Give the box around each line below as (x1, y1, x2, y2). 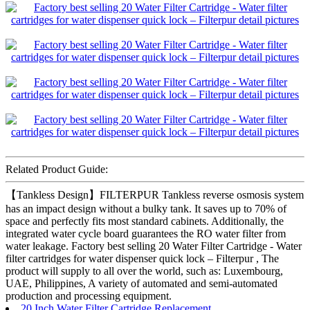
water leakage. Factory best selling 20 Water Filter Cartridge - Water (6, 239, 302, 252)
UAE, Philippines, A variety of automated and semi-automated (6, 277, 277, 289)
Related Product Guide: (6, 163, 108, 175)
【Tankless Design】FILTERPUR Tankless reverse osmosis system (6, 188, 304, 201)
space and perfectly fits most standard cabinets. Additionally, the (6, 215, 284, 227)
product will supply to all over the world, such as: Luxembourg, (6, 264, 283, 277)
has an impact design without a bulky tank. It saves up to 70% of (6, 202, 286, 215)
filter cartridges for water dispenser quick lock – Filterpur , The (6, 252, 279, 264)
